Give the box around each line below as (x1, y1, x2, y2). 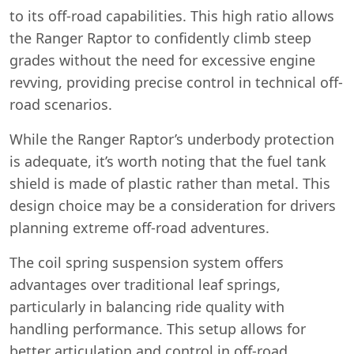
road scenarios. (9, 94, 112, 114)
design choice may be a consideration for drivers (9, 195, 336, 215)
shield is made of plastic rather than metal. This (9, 173, 330, 193)
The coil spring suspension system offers (9, 252, 284, 272)
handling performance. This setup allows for (9, 318, 306, 338)
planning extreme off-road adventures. (9, 217, 269, 237)
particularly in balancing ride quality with (9, 296, 284, 316)
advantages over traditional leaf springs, (9, 274, 281, 294)
